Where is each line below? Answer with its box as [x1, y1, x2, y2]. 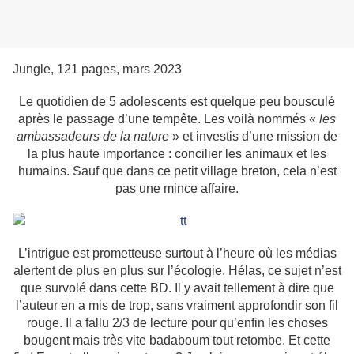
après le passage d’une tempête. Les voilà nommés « [18, 112, 319, 126]
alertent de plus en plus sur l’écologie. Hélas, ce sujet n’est [13, 264, 341, 278]
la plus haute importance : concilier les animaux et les [28, 147, 326, 161]
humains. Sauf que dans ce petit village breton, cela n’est [17, 164, 337, 179]
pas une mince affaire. [115, 182, 239, 196]
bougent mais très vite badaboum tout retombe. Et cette [24, 333, 330, 348]
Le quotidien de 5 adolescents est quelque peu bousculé [19, 95, 335, 109]
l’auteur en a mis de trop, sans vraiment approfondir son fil [16, 299, 338, 313]
